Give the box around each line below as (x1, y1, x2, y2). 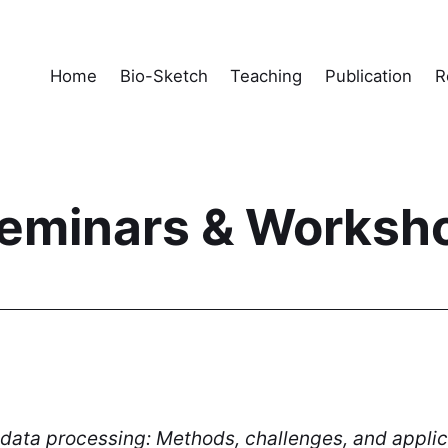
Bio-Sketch (119, 66, 208, 87)
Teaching (230, 66, 303, 87)
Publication (325, 66, 413, 87)
